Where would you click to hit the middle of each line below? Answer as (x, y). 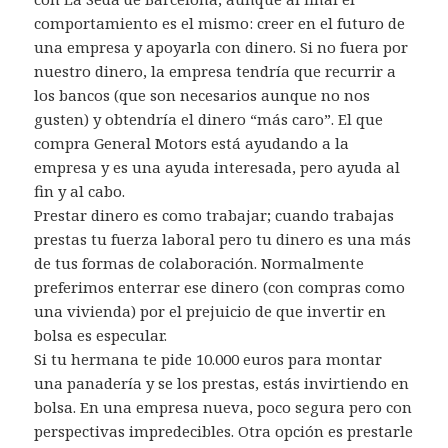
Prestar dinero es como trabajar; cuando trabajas (214, 215)
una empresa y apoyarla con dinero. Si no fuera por (221, 47)
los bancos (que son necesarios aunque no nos (202, 95)
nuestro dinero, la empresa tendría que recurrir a (215, 71)
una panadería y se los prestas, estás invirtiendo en (222, 383)
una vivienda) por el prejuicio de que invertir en (210, 311)
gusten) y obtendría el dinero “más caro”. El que (209, 119)
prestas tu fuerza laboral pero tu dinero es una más (223, 239)
